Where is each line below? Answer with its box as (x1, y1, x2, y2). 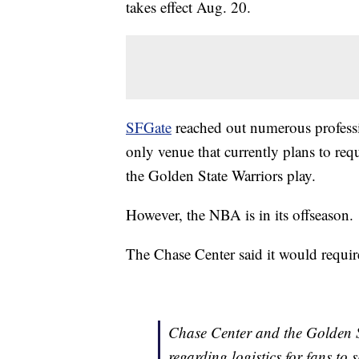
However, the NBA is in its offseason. (126, 204, 353, 225)
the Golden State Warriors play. (126, 165, 316, 186)
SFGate (126, 117, 171, 138)
